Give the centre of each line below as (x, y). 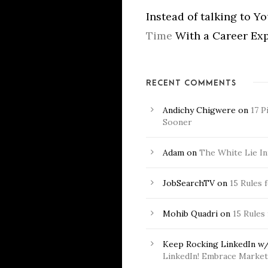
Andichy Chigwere (199, 110)
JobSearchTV (189, 183)
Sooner (177, 122)
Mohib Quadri (190, 214)
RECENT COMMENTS (191, 83)
